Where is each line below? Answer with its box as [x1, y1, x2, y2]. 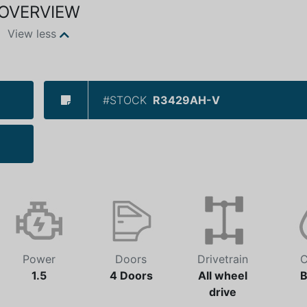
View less [8, 27, 56, 41]
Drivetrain [197, 252, 248, 266]
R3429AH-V [153, 93, 220, 107]
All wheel [198, 269, 247, 282]
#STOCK [103, 93, 147, 107]
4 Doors [109, 269, 153, 282]
